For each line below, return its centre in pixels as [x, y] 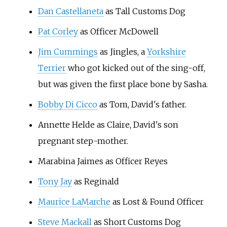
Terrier [52, 68]
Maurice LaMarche [74, 201]
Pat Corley [58, 31]
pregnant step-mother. [83, 141]
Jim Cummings [68, 51]
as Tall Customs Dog [144, 11]
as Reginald [95, 181]
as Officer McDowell [118, 31]
